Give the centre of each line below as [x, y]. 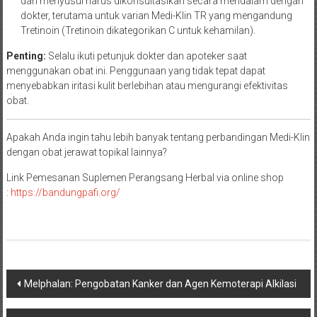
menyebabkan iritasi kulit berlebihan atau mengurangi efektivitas [147, 85]
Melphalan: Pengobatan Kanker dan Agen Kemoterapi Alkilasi [160, 283]
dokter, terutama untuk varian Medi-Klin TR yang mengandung [156, 15]
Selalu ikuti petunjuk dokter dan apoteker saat [146, 56]
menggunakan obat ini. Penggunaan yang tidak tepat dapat [136, 70]
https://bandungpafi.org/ [65, 192]
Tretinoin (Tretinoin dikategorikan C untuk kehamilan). [138, 30]
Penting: [26, 56]
